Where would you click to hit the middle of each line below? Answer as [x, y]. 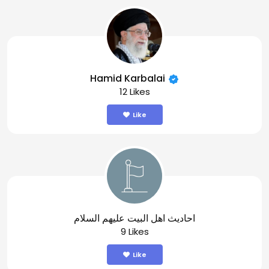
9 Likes [134, 231]
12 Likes [134, 92]
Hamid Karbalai [127, 78]
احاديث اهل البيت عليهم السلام [134, 218]
